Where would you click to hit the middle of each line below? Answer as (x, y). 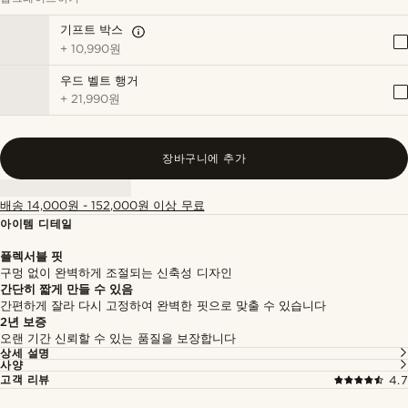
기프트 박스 (92, 30)
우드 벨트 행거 (100, 80)
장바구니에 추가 (204, 158)
